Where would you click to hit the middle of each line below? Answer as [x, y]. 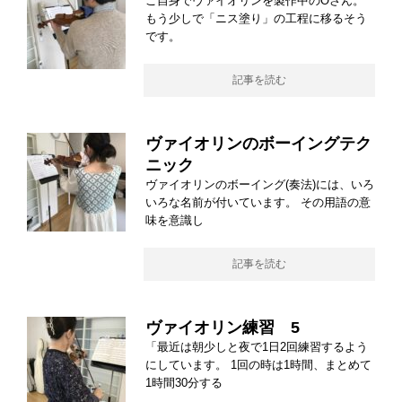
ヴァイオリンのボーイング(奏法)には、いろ [260, 184]
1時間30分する [184, 382]
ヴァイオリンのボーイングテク [258, 143]
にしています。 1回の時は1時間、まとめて [258, 364]
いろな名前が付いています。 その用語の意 [258, 202]
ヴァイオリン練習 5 [223, 327]
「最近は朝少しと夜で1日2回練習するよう [257, 346]
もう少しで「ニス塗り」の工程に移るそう [256, 18]
